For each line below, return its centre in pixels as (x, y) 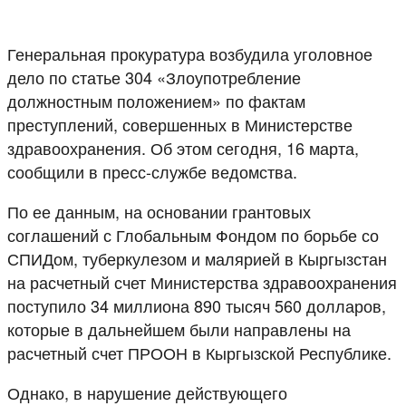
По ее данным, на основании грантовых (159, 211)
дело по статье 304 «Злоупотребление (154, 77)
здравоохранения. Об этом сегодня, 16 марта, (183, 147)
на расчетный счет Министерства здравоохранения (202, 281)
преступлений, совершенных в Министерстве (180, 124)
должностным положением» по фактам (156, 100)
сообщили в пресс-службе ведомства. (152, 171)
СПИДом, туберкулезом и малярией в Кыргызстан (197, 258)
